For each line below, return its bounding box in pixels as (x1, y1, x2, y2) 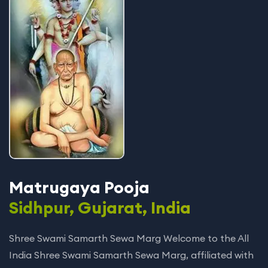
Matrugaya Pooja (9, 176, 150, 198)
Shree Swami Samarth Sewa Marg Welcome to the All (9, 232, 249, 244)
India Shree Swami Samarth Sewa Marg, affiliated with (9, 249, 254, 261)
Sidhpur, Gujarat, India (9, 197, 191, 218)
